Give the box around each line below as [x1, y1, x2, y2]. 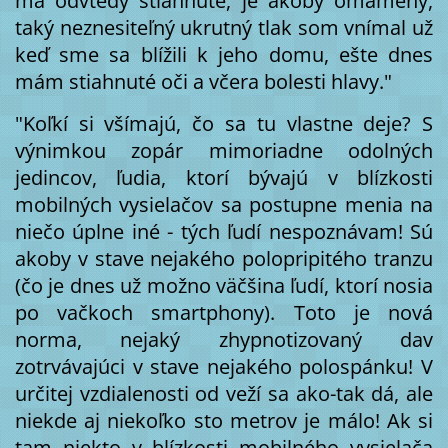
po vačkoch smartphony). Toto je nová [14, 299, 434, 327]
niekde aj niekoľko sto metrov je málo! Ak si [14, 407, 434, 435]
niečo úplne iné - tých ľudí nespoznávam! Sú [14, 218, 434, 246]
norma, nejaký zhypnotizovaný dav [14, 326, 434, 354]
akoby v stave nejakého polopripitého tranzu [14, 245, 434, 273]
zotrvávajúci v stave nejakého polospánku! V [14, 353, 434, 381]
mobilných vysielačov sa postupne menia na [14, 191, 434, 219]
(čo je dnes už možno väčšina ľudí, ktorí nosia [14, 272, 434, 300]
